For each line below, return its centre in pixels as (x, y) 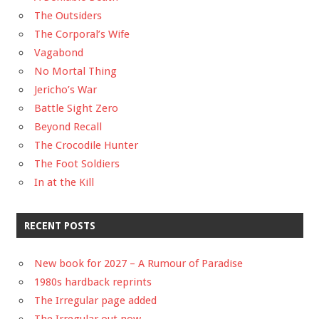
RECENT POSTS (59, 225)
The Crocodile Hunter (86, 146)
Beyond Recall (68, 127)
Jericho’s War (66, 90)
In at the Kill (64, 183)
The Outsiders (68, 16)
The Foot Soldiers (77, 164)
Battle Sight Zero (76, 109)
